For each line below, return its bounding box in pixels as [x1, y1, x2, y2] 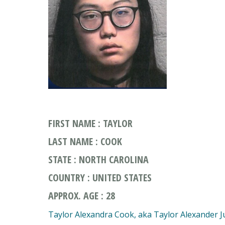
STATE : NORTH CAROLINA [48, 153, 149, 166]
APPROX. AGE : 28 [48, 189, 115, 202]
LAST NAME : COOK [48, 135, 122, 148]
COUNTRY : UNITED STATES [48, 171, 152, 184]
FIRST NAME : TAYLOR [48, 117, 133, 130]
